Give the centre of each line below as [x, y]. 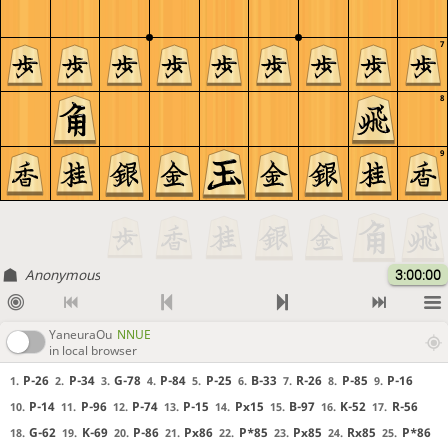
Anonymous [62, 274]
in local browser [93, 350]
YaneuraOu [80, 334]
